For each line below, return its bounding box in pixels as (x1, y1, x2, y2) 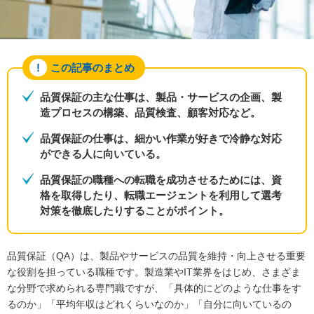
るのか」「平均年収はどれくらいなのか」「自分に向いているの (7, 299, 292, 310)
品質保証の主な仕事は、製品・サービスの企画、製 (40, 91, 282, 104)
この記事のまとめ (50, 61, 135, 74)
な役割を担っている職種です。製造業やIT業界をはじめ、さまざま (7, 266, 301, 278)
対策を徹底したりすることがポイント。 (40, 205, 229, 217)
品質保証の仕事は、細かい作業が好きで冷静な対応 (40, 132, 282, 145)
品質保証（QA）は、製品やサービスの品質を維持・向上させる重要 (7, 250, 306, 262)
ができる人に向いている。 (40, 148, 166, 161)
